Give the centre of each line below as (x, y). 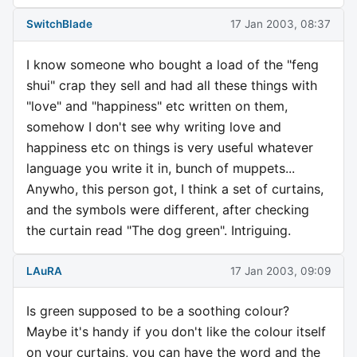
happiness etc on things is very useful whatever (170, 148)
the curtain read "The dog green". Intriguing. (159, 231)
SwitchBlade (59, 24)
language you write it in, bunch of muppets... (161, 169)
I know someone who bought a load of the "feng (173, 65)
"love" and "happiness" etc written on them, (157, 106)
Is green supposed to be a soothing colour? (158, 311)
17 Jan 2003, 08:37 (280, 24)
